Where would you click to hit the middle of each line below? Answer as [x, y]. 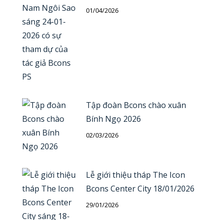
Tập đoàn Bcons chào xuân [136, 105]
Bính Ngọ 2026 [113, 119]
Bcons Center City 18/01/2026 [140, 189]
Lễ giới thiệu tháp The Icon [136, 175]
